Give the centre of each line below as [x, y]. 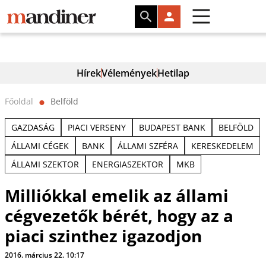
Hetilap [173, 73]
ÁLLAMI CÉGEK [40, 146]
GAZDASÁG [33, 127]
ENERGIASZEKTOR [127, 164]
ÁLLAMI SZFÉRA [148, 146]
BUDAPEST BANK [172, 127]
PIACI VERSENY [96, 127]
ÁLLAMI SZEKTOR [45, 164]
